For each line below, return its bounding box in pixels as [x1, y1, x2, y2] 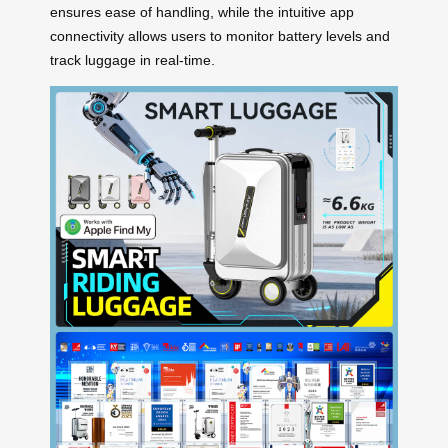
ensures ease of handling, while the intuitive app [50, 3, 354, 20]
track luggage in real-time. [50, 51, 215, 68]
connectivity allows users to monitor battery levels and [50, 27, 390, 44]
